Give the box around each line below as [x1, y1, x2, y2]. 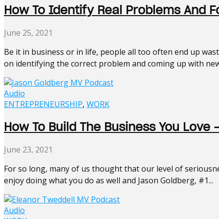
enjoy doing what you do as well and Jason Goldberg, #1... [4, 175, 213, 186]
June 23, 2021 [4, 144, 53, 155]
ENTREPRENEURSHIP [4, 98, 83, 109]
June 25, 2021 [4, 27, 53, 38]
